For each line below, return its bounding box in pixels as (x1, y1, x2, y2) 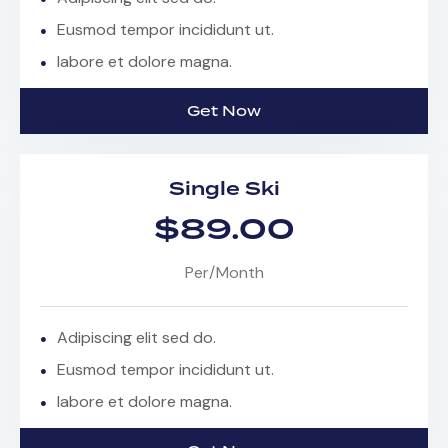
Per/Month (184, 262, 264, 284)
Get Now (187, 101, 261, 122)
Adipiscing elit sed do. (57, 327, 216, 349)
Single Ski (168, 175, 280, 205)
